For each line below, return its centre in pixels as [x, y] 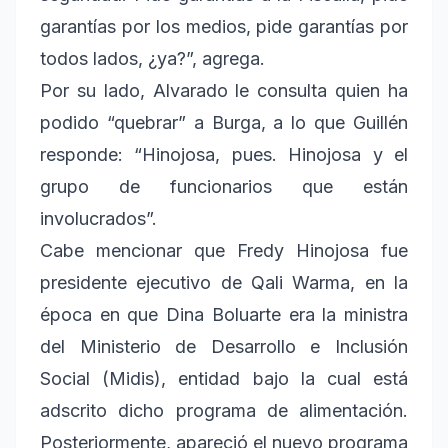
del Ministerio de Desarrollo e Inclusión [224, 347]
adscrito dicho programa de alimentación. [224, 411]
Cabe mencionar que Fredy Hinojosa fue [224, 251]
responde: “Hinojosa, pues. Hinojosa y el [224, 155]
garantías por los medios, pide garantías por [224, 27]
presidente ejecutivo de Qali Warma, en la [224, 283]
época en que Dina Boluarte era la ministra [224, 315]
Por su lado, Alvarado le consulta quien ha [224, 91]
